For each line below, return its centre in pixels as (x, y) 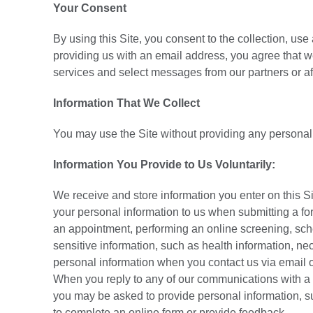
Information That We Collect (126, 103)
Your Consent (90, 8)
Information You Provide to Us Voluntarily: (166, 165)
